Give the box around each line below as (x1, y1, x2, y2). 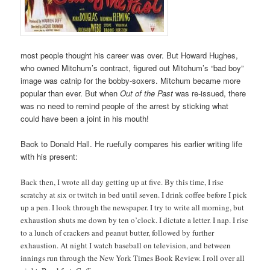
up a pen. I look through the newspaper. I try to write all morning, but (20, 201, 245, 213)
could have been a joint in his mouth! (20, 113, 149, 125)
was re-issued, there (173, 87, 246, 99)
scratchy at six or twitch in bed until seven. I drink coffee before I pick (20, 189, 248, 200)
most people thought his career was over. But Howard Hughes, (20, 49, 239, 61)
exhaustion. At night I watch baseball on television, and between (20, 239, 231, 251)
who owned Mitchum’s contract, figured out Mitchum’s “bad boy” (20, 62, 244, 74)
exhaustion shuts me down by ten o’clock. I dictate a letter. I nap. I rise (20, 214, 249, 225)
